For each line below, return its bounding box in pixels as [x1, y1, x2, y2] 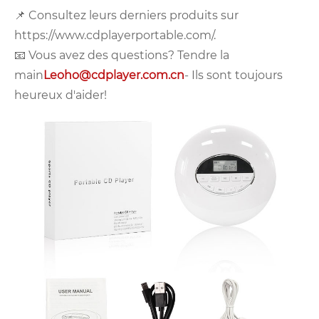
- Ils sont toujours [184, 68, 283, 83]
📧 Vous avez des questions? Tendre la [14, 48, 229, 63]
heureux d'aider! [14, 88, 107, 103]
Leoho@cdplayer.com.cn [43, 68, 184, 83]
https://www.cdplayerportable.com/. [14, 28, 221, 43]
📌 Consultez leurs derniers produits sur [14, 9, 239, 23]
